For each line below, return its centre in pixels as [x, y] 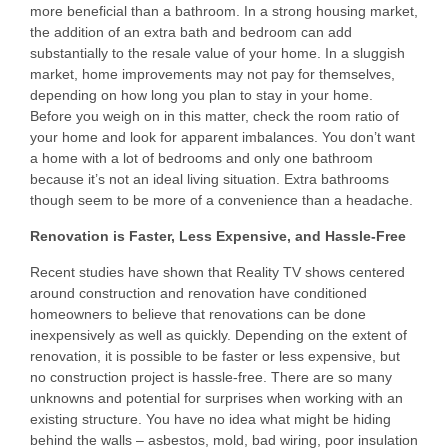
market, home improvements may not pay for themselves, [212, 73]
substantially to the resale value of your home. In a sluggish [217, 52]
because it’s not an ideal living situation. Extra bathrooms [209, 178]
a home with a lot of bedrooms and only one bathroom [201, 157]
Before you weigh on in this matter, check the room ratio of [214, 115]
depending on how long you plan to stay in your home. [201, 94]
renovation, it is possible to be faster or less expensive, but [215, 355]
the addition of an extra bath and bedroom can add [191, 31]
